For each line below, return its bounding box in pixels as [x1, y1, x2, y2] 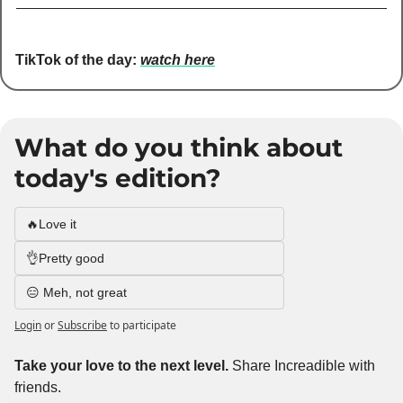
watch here [140, 51, 215, 67]
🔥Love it [26, 216, 76, 231]
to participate [110, 317, 176, 333]
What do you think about [14, 131, 343, 163]
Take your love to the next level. [14, 357, 232, 373]
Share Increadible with [232, 357, 375, 373]
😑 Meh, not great [26, 284, 127, 300]
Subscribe [58, 317, 107, 333]
